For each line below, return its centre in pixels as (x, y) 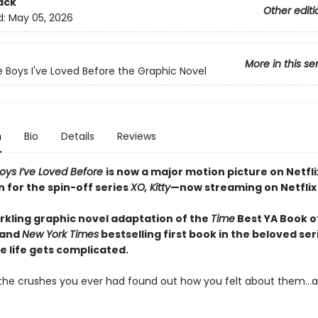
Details (77, 136)
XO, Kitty (150, 187)
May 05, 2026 (40, 18)
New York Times (60, 234)
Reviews (136, 136)
